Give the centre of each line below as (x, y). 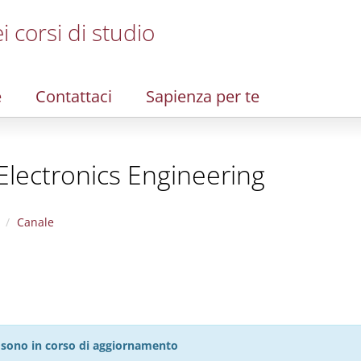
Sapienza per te (203, 96)
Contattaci (74, 96)
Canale (35, 222)
